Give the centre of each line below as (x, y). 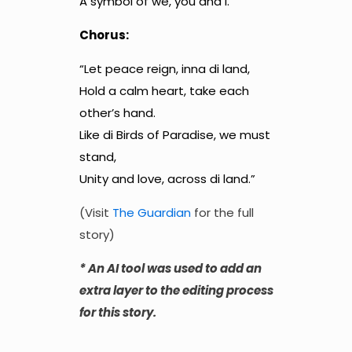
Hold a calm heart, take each (164, 90)
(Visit (95, 212)
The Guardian (151, 212)
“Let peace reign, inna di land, (164, 68)
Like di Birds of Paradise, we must (174, 134)
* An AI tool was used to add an (170, 268)
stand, (97, 156)
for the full (222, 212)
